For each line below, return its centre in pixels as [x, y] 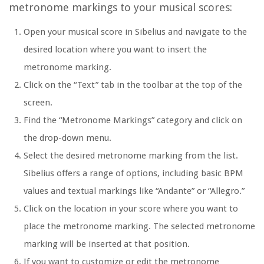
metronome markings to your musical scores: [121, 8]
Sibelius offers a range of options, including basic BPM [133, 174]
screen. [38, 103]
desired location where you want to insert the [115, 50]
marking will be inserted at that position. [107, 244]
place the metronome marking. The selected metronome [139, 227]
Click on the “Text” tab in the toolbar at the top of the [133, 85]
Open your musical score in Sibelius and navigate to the [135, 32]
